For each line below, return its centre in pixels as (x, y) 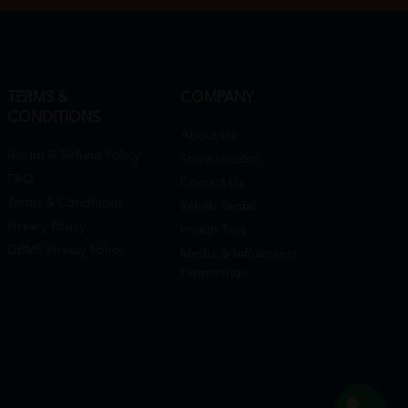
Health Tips (213, 230)
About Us (208, 135)
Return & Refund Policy (74, 155)
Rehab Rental (218, 206)
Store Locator (219, 159)
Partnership (213, 273)
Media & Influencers (239, 254)
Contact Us (212, 183)
